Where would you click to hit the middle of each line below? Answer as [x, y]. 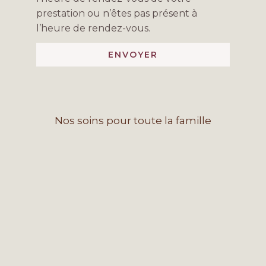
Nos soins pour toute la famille [133, 120]
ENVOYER [133, 54]
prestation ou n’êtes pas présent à [116, 13]
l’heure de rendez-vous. [93, 28]
